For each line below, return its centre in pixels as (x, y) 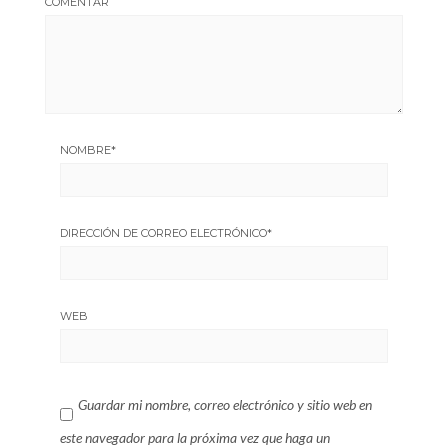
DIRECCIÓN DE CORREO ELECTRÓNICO (163, 233)
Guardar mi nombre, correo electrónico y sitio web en (225, 404)
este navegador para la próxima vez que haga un (195, 437)
